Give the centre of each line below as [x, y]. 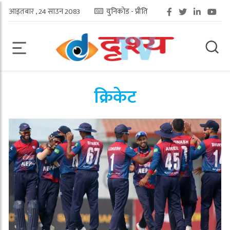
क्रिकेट [115, 98]
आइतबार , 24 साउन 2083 [44, 12]
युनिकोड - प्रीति [126, 12]
